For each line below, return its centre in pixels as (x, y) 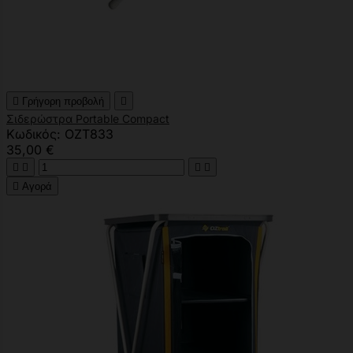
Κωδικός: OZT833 (60, 134)
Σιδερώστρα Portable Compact (88, 118)
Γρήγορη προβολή (63, 101)
